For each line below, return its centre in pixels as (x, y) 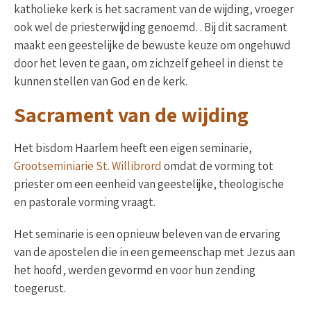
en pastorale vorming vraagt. (85, 202)
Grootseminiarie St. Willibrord (88, 166)
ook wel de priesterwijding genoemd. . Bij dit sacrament (151, 27)
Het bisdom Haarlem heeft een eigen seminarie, (133, 148)
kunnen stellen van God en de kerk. (101, 82)
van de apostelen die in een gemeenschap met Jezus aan (154, 252)
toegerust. (40, 288)
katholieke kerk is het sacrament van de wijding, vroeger (154, 9)
